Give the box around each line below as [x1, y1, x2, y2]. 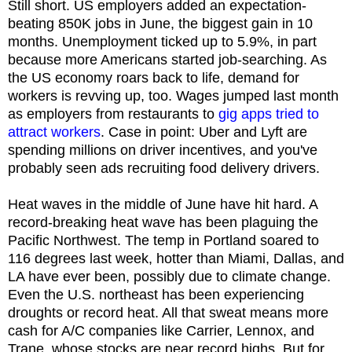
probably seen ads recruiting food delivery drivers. [8, 159, 324, 176]
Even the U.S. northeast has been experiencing [8, 286, 304, 302]
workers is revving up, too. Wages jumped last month [8, 87, 339, 104]
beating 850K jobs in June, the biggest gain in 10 [8, 15, 313, 31]
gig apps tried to [218, 105, 319, 122]
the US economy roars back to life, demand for [8, 69, 299, 86]
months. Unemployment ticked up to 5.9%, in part [8, 33, 317, 49]
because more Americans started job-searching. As [8, 51, 327, 68]
